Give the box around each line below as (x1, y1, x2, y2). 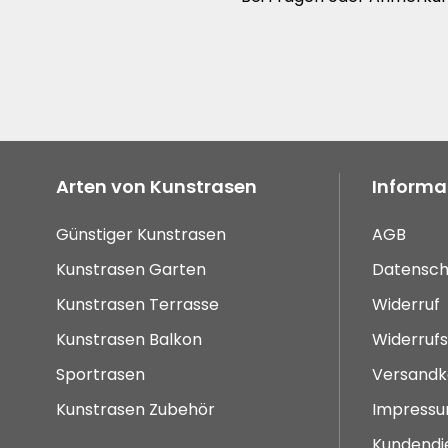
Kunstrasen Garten (56, 258, 206, 282)
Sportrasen (56, 363, 145, 387)
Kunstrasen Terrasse (56, 293, 219, 317)
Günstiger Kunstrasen (56, 223, 226, 247)
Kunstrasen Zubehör (56, 398, 215, 422)
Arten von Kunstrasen (56, 174, 257, 200)
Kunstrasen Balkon (56, 328, 202, 352)
